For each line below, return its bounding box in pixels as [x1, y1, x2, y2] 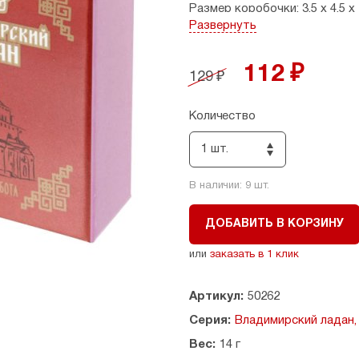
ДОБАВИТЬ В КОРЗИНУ [205, 219, 344, 229]
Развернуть [189, 20, 256, 31]
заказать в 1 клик [210, 250, 299, 260]
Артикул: [189, 291, 244, 302]
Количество [189, 111, 256, 122]
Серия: [189, 315, 231, 326]
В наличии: [189, 181, 246, 191]
